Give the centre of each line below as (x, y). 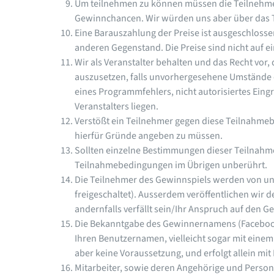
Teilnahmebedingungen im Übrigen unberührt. (171, 165)
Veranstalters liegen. (116, 106)
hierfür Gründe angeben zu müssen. (148, 136)
